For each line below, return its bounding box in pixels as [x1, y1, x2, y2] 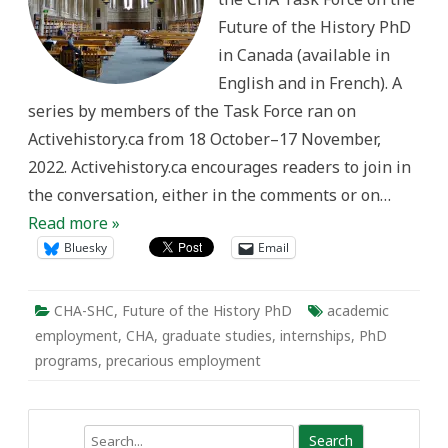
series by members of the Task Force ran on [28, 100, 356, 122]
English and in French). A [218, 72, 402, 94]
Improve [289, 3, 344, 22]
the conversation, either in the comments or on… [28, 184, 391, 206]
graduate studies [162, 326, 272, 345]
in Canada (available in [218, 44, 390, 66]
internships [280, 326, 351, 345]
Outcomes [289, 31, 358, 50]
